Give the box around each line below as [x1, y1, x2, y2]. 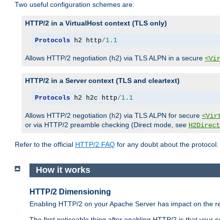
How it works [35, 165, 90, 175]
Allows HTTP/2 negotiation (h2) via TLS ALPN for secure [25, 111, 202, 120]
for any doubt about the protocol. [115, 140, 219, 149]
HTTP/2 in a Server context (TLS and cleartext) [25, 77, 180, 85]
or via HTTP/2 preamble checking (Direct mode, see [25, 121, 189, 129]
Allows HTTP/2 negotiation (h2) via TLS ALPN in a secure [25, 54, 205, 62]
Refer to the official [15, 140, 75, 149]
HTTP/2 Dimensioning [29, 187, 111, 196]
